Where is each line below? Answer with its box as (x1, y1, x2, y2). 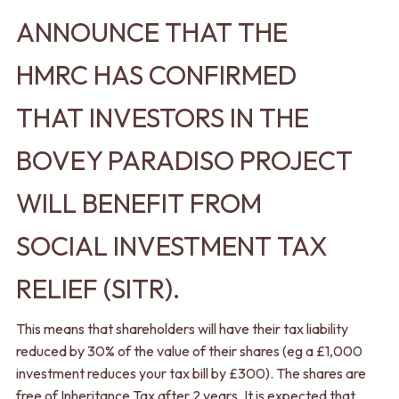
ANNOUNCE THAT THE (15, 14, 288, 49)
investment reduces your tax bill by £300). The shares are (15, 363, 366, 382)
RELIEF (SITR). (15, 271, 180, 305)
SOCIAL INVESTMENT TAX (15, 228, 328, 263)
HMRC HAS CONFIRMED (15, 57, 297, 92)
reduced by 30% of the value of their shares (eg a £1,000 (15, 341, 362, 360)
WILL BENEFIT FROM (15, 185, 262, 220)
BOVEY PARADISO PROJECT (15, 142, 353, 177)
